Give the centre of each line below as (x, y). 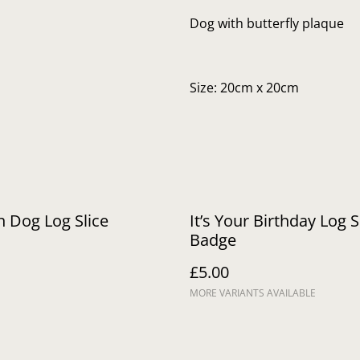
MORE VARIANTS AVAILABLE (253, 293)
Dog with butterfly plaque (267, 23)
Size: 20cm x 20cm (244, 88)
